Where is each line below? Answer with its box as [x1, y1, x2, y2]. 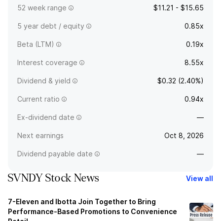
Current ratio [17, 95, 60, 103]
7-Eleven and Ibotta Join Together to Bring [8, 197, 156, 206]
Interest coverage [17, 58, 77, 67]
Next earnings [17, 131, 64, 140]
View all [186, 174, 213, 183]
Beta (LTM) [17, 40, 54, 48]
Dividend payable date [17, 149, 93, 158]
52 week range [17, 3, 67, 12]
